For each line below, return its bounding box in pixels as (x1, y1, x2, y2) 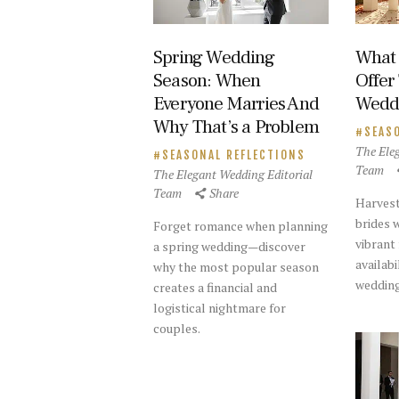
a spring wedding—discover (153, 237, 305, 255)
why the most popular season (153, 257, 319, 275)
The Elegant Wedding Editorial (153, 165, 313, 183)
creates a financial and (153, 278, 277, 296)
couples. (153, 319, 200, 337)
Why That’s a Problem (153, 114, 319, 139)
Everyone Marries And (153, 91, 319, 116)
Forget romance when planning (153, 216, 328, 234)
